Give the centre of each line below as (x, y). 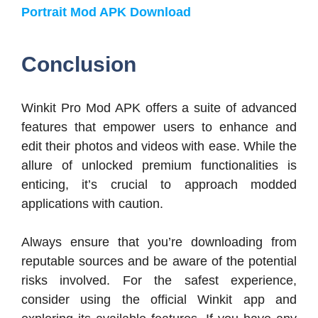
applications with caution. (92, 203)
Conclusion (79, 64)
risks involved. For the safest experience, (159, 280)
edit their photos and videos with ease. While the (159, 146)
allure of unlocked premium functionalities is (159, 165)
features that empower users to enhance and (159, 127)
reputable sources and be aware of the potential (159, 261)
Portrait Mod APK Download (106, 12)
